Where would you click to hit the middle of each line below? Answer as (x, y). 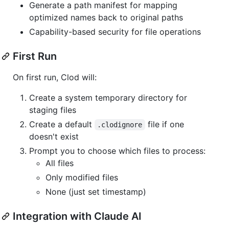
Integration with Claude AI (77, 216)
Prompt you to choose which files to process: (117, 151)
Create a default (62, 124)
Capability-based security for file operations (115, 31)
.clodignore (120, 124)
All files (60, 163)
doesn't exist (54, 136)
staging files (53, 110)
